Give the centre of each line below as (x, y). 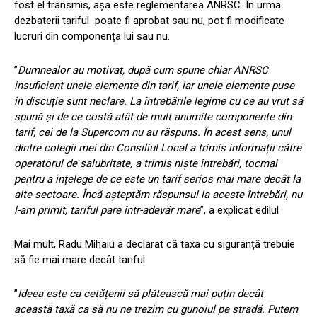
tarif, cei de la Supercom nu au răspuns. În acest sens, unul (152, 133)
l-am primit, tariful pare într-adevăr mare (107, 211)
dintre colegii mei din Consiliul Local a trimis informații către (158, 148)
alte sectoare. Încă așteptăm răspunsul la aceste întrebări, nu (158, 195)
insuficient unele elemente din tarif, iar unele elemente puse (154, 86)
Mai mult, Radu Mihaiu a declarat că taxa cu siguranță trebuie (155, 244)
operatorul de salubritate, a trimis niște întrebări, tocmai (146, 164)
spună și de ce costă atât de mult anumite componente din (153, 117)
